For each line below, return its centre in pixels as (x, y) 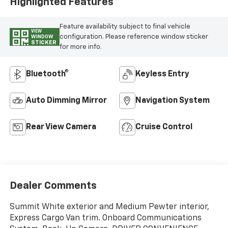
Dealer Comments (53, 186)
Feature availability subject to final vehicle (125, 26)
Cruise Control (164, 127)
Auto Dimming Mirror (66, 101)
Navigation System (173, 101)
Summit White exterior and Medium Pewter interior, (109, 207)
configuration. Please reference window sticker (134, 37)
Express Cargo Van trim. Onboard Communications (105, 218)
